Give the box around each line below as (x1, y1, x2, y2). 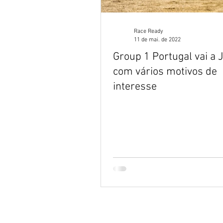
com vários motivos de (113, 65, 217, 79)
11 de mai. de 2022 (134, 36, 181, 43)
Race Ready (134, 28, 163, 35)
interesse (113, 80, 157, 94)
